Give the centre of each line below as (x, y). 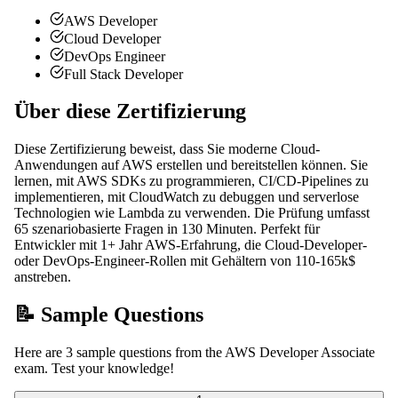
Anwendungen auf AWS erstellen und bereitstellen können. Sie (191, 165)
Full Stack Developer (123, 74)
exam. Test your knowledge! (94, 369)
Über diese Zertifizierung (130, 111)
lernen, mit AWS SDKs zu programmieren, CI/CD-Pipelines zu (191, 181)
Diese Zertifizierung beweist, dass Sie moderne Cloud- (167, 149)
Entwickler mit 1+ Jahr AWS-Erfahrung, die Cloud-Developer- (191, 245)
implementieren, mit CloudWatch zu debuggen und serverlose (187, 197)
